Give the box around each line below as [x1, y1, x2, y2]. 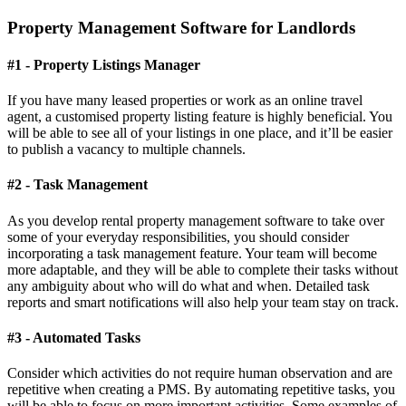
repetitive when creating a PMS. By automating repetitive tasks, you [7, 382, 395, 398]
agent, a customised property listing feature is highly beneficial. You [7, 109, 392, 125]
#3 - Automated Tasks [7, 329, 140, 345]
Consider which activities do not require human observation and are [7, 365, 392, 382]
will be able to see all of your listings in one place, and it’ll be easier [7, 125, 392, 141]
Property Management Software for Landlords [7, 17, 355, 37]
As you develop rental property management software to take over [7, 212, 384, 228]
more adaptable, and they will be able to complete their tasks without [7, 261, 398, 277]
